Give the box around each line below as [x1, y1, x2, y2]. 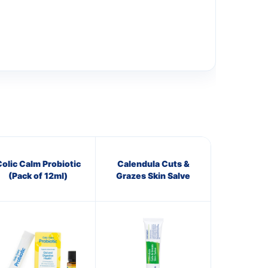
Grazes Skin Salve [116, 170, 190, 181]
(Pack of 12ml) [8, 170, 68, 181]
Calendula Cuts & [117, 158, 190, 169]
